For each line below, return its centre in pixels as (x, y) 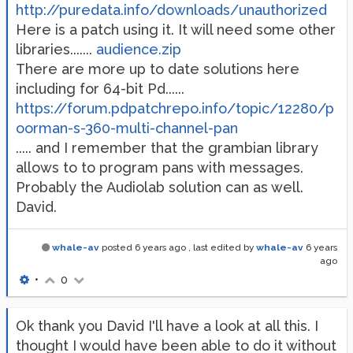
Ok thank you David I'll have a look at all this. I (167, 326)
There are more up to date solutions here (158, 69)
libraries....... (56, 49)
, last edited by (222, 247)
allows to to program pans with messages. (160, 167)
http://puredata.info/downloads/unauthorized (171, 10)
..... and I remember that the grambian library (167, 148)
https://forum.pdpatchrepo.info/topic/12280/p (175, 108)
